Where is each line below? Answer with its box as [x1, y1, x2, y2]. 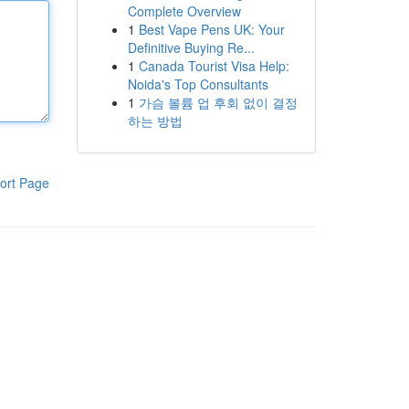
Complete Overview [127, 2, 241, 20]
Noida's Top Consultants [127, 75, 268, 93]
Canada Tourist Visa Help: [138, 57, 289, 75]
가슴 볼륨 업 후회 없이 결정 [138, 93, 298, 111]
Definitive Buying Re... [127, 38, 255, 57]
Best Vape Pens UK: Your [138, 20, 285, 38]
